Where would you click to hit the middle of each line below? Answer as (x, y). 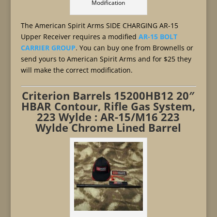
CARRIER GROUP (48, 48)
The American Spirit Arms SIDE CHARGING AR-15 (99, 25)
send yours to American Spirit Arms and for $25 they (106, 59)
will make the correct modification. (77, 70)
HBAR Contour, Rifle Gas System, (108, 106)
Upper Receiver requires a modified (79, 37)
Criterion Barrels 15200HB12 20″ (108, 95)
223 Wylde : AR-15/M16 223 (108, 117)
